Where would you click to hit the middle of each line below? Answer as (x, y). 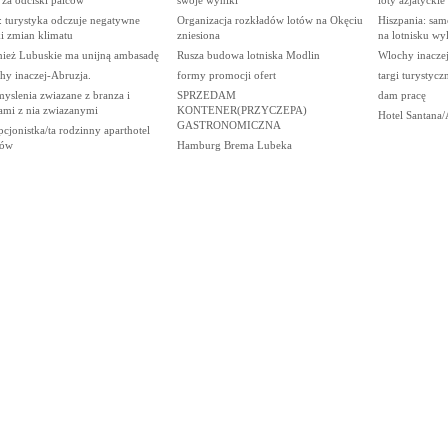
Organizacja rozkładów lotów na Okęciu (269, 19)
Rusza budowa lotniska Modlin (248, 54)
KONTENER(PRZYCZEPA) (241, 109)
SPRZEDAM (206, 94)
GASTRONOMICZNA (228, 124)
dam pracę (401, 94)
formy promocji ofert (226, 74)
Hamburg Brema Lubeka (234, 144)
